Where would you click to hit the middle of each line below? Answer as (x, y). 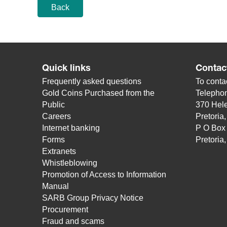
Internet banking (71, 128)
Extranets (59, 151)
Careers (57, 116)
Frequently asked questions (92, 81)
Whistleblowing (70, 163)
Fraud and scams (73, 221)
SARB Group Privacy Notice (93, 198)
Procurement (65, 210)
